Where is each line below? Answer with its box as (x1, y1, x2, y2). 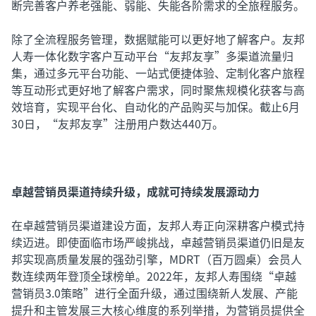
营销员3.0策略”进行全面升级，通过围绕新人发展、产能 (11, 284, 298, 301)
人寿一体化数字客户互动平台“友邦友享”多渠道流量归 (11, 47, 293, 64)
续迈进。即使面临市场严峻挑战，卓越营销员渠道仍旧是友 (11, 233, 305, 250)
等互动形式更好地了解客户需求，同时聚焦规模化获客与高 (11, 81, 305, 98)
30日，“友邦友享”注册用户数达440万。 (11, 115, 224, 132)
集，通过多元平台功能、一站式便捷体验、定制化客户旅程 (11, 64, 305, 81)
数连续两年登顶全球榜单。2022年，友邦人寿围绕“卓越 (11, 267, 296, 284)
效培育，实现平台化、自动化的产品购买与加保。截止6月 (11, 98, 300, 115)
